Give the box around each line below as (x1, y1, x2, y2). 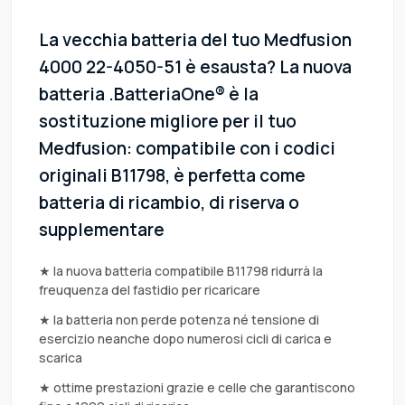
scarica (39, 349, 82, 367)
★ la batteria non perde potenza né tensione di (39, 311, 319, 329)
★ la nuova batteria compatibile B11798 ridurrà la (39, 262, 323, 280)
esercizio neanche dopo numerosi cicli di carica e (39, 330, 332, 348)
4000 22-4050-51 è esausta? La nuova (39, 55, 352, 80)
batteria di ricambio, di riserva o (39, 191, 299, 215)
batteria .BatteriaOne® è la (39, 82, 259, 107)
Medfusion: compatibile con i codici (39, 137, 335, 161)
